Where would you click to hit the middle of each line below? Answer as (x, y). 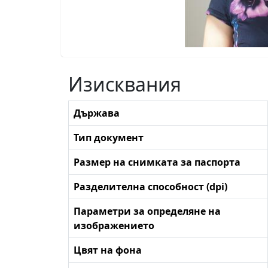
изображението (114, 225)
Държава (97, 113)
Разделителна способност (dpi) (150, 186)
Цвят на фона (108, 250)
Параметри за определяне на (147, 211)
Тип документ (109, 137)
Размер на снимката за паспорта (157, 162)
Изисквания (125, 84)
